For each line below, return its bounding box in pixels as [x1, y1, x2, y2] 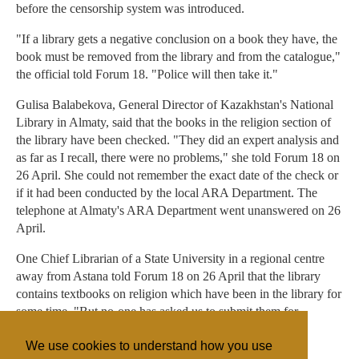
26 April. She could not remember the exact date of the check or [16, 168, 338, 183]
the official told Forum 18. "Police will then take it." [16, 67, 278, 82]
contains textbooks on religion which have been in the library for [16, 287, 341, 301]
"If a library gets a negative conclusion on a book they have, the [16, 32, 337, 46]
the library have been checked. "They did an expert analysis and [16, 133, 339, 147]
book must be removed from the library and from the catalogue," [16, 50, 341, 64]
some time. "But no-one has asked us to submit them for [16, 305, 298, 319]
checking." [16, 322, 71, 337]
